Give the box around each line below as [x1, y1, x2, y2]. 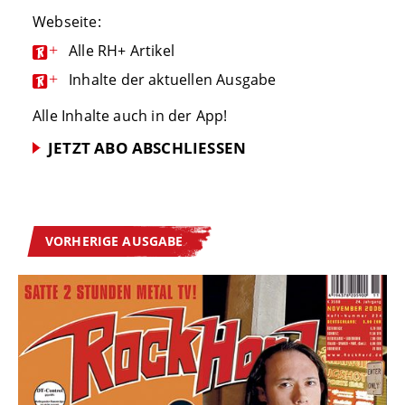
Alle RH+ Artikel [69, 40, 175, 61]
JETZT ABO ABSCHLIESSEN [48, 137, 234, 158]
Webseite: [33, 11, 101, 32]
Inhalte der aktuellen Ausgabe [69, 69, 277, 89]
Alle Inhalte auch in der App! [33, 105, 228, 126]
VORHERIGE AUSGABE [45, 232, 184, 250]
